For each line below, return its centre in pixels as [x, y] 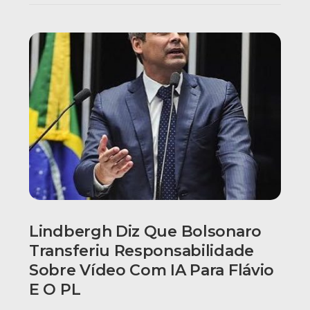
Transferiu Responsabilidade [142, 251]
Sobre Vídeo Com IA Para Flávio [152, 271]
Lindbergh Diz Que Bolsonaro [145, 232]
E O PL [55, 290]
